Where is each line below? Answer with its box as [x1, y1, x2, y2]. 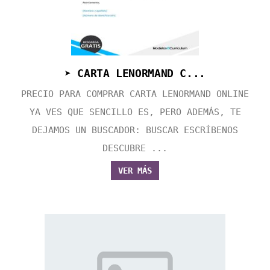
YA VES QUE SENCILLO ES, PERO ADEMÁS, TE [29, 107, 241, 118]
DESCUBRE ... [102, 143, 168, 154]
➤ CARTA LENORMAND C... [64, 67, 206, 80]
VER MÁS [118, 166, 152, 176]
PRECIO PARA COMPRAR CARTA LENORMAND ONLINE [21, 89, 249, 100]
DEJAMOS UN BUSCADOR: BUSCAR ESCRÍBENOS [32, 125, 238, 136]
